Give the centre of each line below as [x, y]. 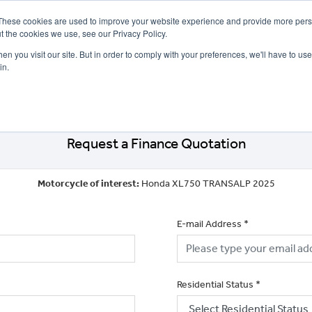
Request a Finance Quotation [156, 143]
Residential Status [215, 284]
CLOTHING [259, 80]
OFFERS [34, 80]
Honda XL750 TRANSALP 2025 [208, 183]
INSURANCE [205, 80]
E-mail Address [209, 224]
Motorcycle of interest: [89, 183]
